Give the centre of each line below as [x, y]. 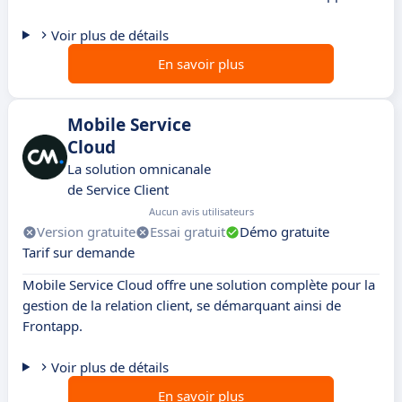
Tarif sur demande [79, 253]
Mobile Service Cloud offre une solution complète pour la [199, 285]
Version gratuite [86, 232]
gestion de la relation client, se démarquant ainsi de [182, 306]
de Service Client [118, 190]
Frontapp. [52, 326]
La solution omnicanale [139, 169]
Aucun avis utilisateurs [201, 212]
